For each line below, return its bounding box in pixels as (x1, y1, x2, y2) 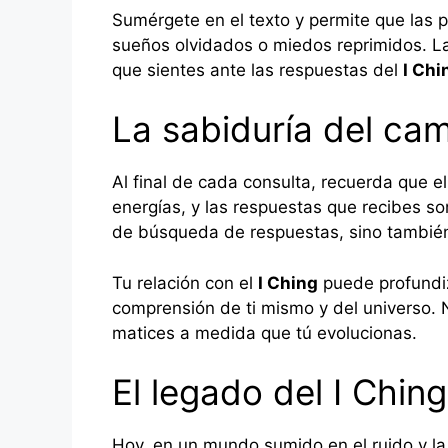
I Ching (258, 272, 318, 293)
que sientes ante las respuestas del (112, 59, 403, 80)
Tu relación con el (112, 272, 258, 293)
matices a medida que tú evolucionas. (112, 322, 417, 343)
